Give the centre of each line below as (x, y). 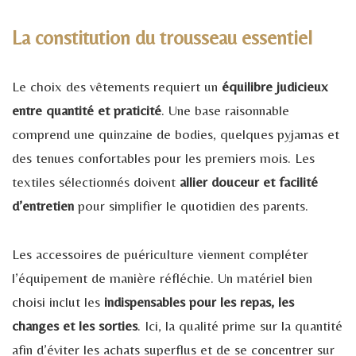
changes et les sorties (75, 325)
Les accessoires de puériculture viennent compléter (160, 253)
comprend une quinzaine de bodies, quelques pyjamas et (176, 133)
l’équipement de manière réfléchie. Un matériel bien (162, 277)
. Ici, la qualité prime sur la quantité (240, 325)
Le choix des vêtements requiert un (115, 86)
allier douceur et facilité (249, 181)
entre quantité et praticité (87, 110)
